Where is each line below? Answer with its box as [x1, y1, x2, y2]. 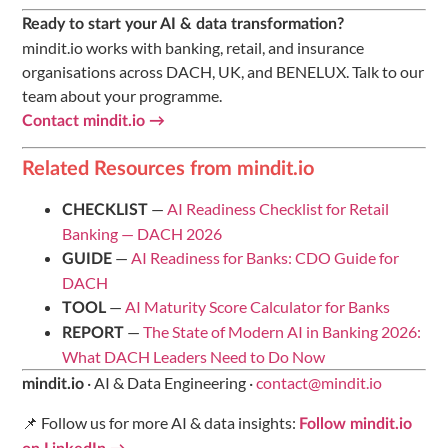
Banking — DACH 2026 [62, 224, 222, 244]
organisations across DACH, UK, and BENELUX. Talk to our [22, 62, 424, 82]
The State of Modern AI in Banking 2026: [143, 322, 421, 342]
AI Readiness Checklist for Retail [167, 199, 389, 219]
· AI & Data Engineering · [84, 373, 256, 393]
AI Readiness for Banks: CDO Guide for [131, 248, 399, 268]
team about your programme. [22, 86, 222, 106]
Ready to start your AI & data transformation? [22, 16, 344, 33]
